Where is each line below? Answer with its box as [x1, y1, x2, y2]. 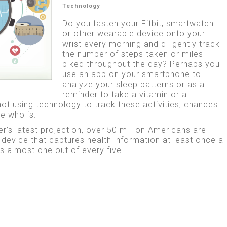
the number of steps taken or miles [62, 49, 203, 59]
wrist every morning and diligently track [62, 39, 220, 49]
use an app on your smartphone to [62, 69, 201, 79]
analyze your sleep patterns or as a [62, 79, 205, 89]
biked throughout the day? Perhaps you [62, 59, 220, 69]
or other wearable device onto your [62, 28, 205, 39]
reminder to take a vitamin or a [62, 89, 187, 99]
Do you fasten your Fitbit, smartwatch [62, 18, 214, 28]
